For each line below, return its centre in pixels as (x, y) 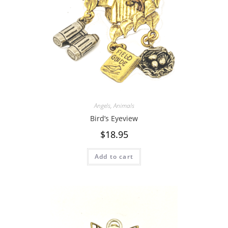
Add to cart (114, 156)
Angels (102, 106)
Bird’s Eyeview (114, 118)
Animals (124, 106)
